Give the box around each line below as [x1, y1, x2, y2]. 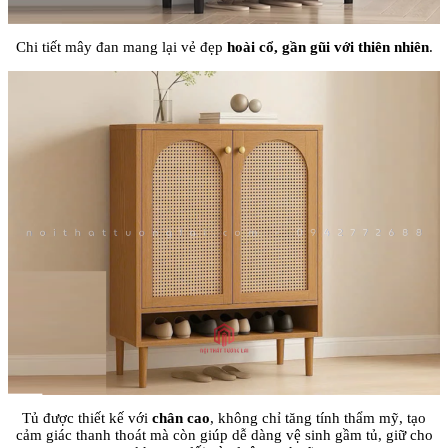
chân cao [152, 409, 210, 426]
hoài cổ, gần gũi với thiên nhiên [226, 38, 429, 55]
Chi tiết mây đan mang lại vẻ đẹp [15, 38, 227, 55]
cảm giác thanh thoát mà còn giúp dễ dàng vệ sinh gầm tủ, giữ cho [15, 426, 433, 443]
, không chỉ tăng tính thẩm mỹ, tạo [210, 409, 426, 426]
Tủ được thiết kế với [22, 409, 152, 426]
